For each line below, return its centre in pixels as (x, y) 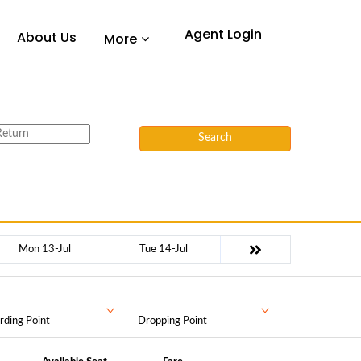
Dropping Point (172, 321)
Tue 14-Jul (163, 249)
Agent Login (223, 34)
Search (215, 138)
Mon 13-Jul (45, 249)
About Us (46, 37)
